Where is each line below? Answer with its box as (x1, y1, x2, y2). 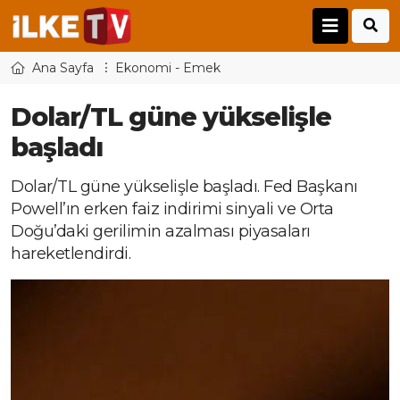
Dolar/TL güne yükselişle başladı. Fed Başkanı (11, 177, 358, 197)
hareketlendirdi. (11, 244, 130, 264)
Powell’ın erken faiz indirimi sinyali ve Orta (11, 199, 334, 220)
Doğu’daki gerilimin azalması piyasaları (11, 221, 311, 242)
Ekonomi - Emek (115, 60, 221, 77)
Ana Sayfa (32, 60, 94, 77)
